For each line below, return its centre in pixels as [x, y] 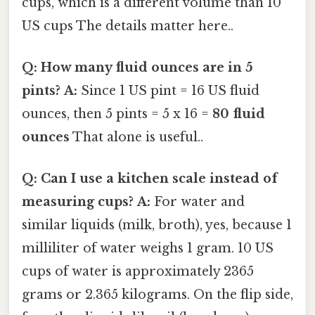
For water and [198, 202]
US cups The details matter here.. [128, 26]
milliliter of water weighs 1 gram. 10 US [148, 249]
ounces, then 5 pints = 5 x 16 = [117, 114]
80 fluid [239, 114]
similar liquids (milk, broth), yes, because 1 [157, 225]
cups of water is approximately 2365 [138, 272]
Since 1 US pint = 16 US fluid [168, 91]
